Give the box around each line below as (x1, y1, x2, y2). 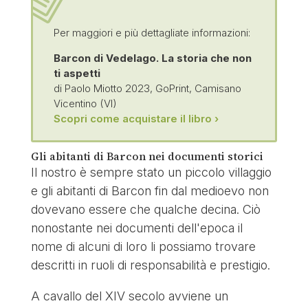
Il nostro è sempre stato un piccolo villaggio (30, 165, 272, 180)
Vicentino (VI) (53, 97, 117, 111)
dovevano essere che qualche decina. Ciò (30, 202, 261, 217)
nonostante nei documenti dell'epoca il (30, 221, 243, 236)
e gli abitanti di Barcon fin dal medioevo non (30, 184, 269, 199)
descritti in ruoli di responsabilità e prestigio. (30, 258, 270, 273)
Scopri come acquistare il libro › (53, 112, 219, 126)
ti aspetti (53, 67, 100, 80)
